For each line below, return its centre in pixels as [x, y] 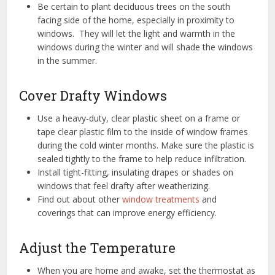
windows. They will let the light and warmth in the [137, 33]
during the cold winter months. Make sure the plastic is [146, 145]
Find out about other [80, 199]
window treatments [161, 199]
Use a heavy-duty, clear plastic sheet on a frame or [139, 118]
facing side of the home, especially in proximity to [136, 20]
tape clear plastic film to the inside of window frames [143, 131]
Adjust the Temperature [98, 247]
